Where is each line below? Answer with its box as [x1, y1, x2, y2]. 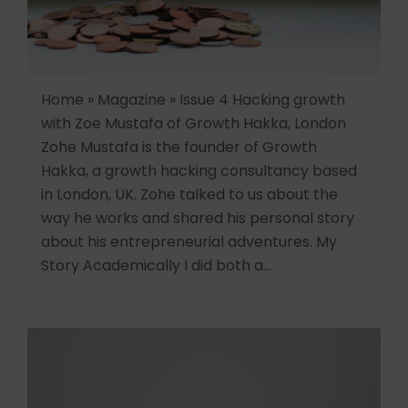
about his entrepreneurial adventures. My [41, 230, 337, 252]
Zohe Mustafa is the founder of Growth [41, 136, 317, 158]
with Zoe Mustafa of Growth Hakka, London [41, 112, 346, 134]
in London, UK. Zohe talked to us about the [41, 183, 338, 205]
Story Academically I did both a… [41, 254, 271, 276]
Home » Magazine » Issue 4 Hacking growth [41, 88, 345, 110]
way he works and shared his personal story [41, 207, 354, 229]
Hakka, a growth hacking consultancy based [41, 159, 357, 181]
